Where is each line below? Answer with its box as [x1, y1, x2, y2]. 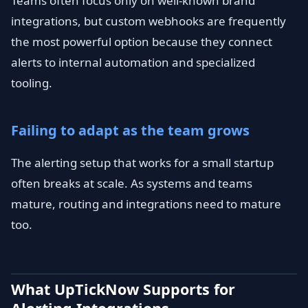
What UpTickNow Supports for [11, 279, 235, 299]
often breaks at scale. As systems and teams [11, 175, 252, 191]
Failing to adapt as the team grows [11, 121, 250, 140]
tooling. [11, 75, 52, 91]
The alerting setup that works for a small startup [11, 155, 274, 170]
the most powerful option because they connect [11, 34, 272, 49]
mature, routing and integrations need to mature [11, 196, 281, 212]
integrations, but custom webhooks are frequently [11, 13, 286, 29]
